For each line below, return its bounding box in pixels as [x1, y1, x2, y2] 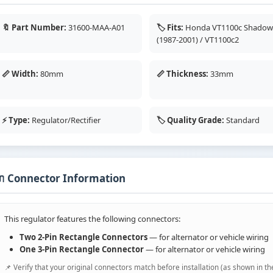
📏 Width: [2, 68, 38, 80]
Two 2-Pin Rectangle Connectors [19, 232, 147, 243]
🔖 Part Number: [2, 22, 66, 34]
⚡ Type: [2, 115, 30, 126]
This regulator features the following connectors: [4, 213, 180, 225]
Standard [224, 115, 260, 126]
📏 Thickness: [157, 68, 209, 80]
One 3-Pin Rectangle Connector [19, 244, 144, 255]
